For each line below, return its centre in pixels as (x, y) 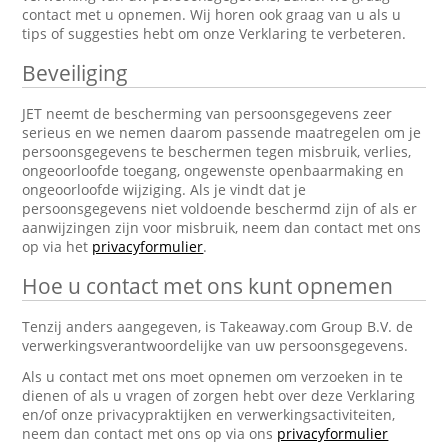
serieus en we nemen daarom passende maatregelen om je (222, 132)
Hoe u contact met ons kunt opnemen (208, 286)
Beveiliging (75, 73)
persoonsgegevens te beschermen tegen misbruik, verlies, (217, 151)
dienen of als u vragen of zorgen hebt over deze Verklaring (219, 395)
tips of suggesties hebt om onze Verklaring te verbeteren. (214, 33)
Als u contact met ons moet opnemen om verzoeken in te (213, 376)
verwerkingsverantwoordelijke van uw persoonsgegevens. (215, 345)
